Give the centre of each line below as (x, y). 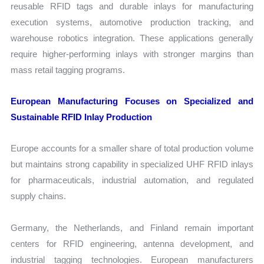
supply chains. (39, 196)
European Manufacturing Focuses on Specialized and (132, 101)
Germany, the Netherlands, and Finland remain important (132, 227)
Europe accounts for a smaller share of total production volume (132, 148)
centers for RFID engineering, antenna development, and (132, 243)
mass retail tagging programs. (68, 70)
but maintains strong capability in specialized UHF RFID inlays (132, 164)
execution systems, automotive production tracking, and (132, 22)
